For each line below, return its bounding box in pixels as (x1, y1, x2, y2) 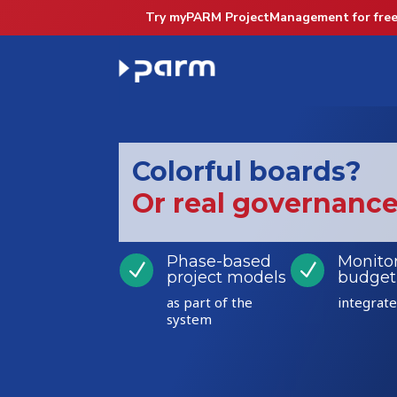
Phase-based (166, 252, 271, 272)
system (166, 310, 212, 329)
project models (166, 268, 286, 288)
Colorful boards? (132, 154, 362, 188)
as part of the (166, 293, 253, 312)
